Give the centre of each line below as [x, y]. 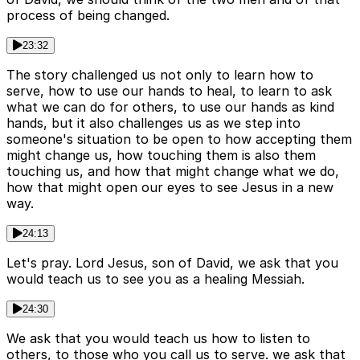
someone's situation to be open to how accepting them [179, 139]
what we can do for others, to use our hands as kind [170, 107]
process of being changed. [88, 16]
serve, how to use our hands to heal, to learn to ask [169, 91]
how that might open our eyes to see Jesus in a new [170, 188]
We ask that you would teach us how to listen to [158, 339]
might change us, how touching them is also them [161, 155]
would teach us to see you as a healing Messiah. [155, 279]
